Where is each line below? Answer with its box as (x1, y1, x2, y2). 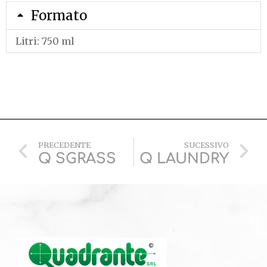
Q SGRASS (38, 151, 116, 167)
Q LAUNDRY (139, 151, 229, 167)
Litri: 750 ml (15, 35, 74, 47)
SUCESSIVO (184, 140, 229, 150)
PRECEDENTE (38, 140, 91, 150)
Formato (31, 7, 87, 24)
